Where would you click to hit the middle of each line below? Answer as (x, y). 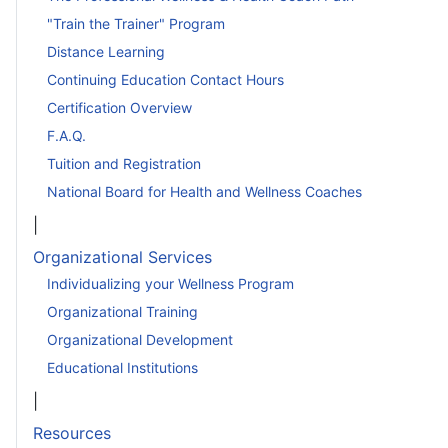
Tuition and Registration (124, 163)
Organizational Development (140, 339)
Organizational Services (122, 257)
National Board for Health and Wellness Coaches (204, 191)
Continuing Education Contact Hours (165, 79)
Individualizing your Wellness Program (170, 283)
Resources (72, 433)
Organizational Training (122, 311)
